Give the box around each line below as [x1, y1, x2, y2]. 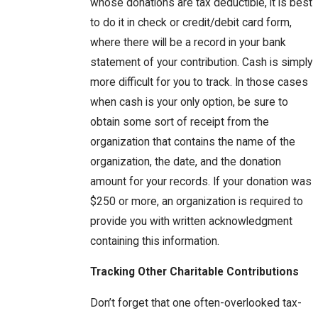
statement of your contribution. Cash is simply [89, 55, 312, 69]
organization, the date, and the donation [89, 155, 281, 168]
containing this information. [89, 234, 219, 248]
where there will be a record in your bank [89, 35, 286, 49]
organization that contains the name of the [89, 135, 295, 148]
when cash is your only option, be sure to [89, 95, 288, 109]
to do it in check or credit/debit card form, [89, 16, 292, 29]
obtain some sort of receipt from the [89, 115, 269, 128]
